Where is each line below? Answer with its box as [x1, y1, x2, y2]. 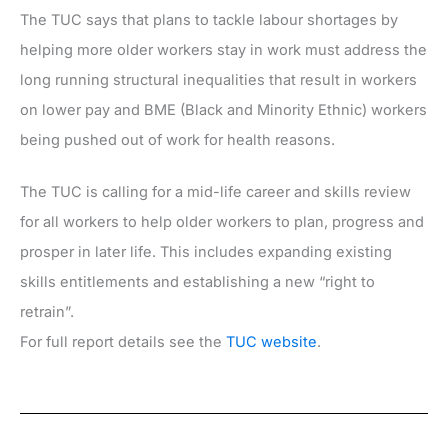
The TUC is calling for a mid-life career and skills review [20, 182, 411, 201]
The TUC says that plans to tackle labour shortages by [20, 10, 398, 29]
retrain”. [20, 302, 74, 321]
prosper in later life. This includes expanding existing [20, 242, 392, 261]
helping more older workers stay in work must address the [20, 40, 427, 59]
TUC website [226, 332, 317, 351]
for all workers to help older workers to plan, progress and [20, 212, 424, 231]
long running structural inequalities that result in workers [20, 70, 417, 89]
